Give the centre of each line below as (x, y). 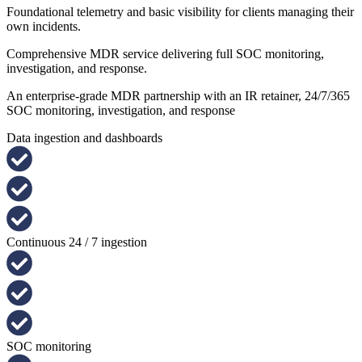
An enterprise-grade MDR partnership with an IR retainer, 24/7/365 (178, 95)
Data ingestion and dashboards (84, 137)
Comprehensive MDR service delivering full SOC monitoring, (165, 53)
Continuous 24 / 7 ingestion (77, 242)
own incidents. (44, 26)
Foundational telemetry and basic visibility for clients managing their (180, 11)
